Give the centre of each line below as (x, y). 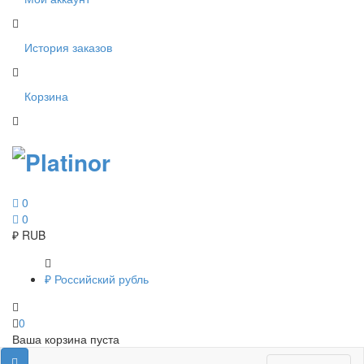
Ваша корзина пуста (66, 338)
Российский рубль (102, 278)
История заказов (68, 47)
